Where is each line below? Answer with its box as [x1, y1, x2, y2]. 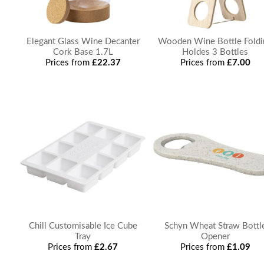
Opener [200, 232, 230, 241]
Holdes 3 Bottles [182, 48, 249, 57]
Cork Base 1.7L [52, 48, 113, 57]
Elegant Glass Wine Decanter [26, 37, 140, 46]
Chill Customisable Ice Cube [28, 222, 137, 230]
